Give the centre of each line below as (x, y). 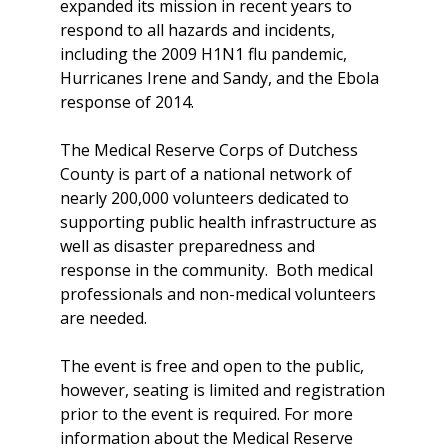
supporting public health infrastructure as (218, 222)
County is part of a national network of (206, 174)
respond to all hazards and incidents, (197, 30)
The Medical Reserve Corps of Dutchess (209, 150)
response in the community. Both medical (216, 270)
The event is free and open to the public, (212, 366)
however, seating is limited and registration (222, 390)
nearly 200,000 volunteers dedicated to (204, 198)
